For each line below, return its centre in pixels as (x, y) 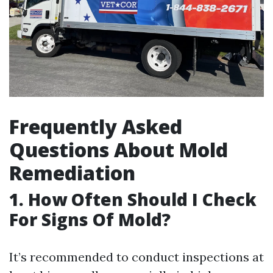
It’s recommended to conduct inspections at (136, 257)
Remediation (72, 172)
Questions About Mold (119, 149)
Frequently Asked (96, 126)
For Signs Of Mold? (90, 219)
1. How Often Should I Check (133, 199)
